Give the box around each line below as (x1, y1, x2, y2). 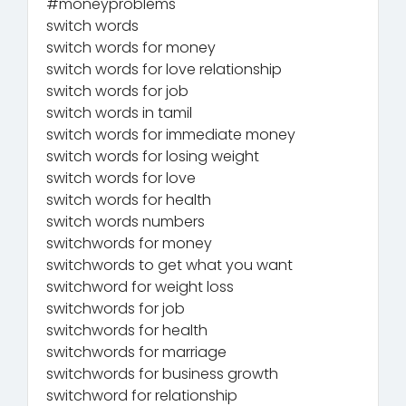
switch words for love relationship (46, 58, 282, 80)
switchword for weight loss (46, 275, 234, 297)
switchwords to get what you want (46, 254, 293, 275)
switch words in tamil (46, 101, 192, 123)
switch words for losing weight (46, 145, 259, 167)
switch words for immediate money (46, 123, 295, 145)
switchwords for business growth (46, 362, 278, 384)
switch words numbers (46, 210, 205, 232)
